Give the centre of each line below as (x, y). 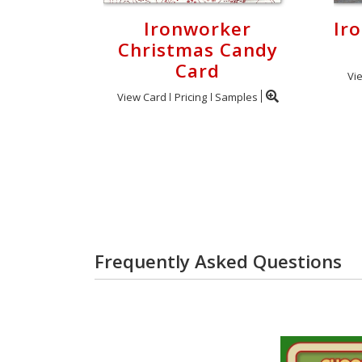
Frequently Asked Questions (218, 261)
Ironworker (198, 29)
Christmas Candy (198, 50)
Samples (236, 97)
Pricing (190, 97)
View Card (141, 97)
